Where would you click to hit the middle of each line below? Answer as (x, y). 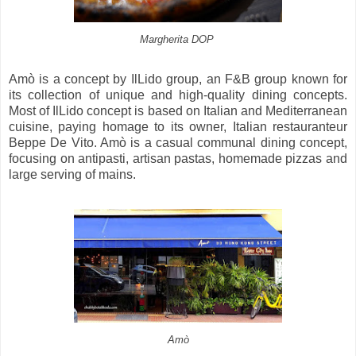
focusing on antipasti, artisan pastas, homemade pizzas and (178, 158)
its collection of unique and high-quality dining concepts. (178, 95)
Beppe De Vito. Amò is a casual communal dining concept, (178, 142)
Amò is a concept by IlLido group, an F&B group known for (178, 79)
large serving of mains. (72, 174)
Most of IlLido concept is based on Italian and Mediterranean (178, 110)
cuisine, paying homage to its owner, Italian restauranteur (178, 126)
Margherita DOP (178, 39)
